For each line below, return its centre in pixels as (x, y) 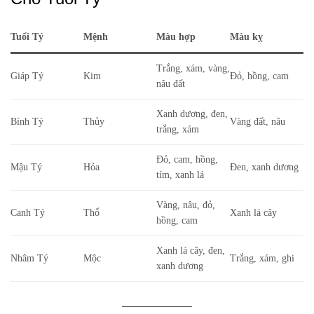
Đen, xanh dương (264, 168)
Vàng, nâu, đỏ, (186, 205)
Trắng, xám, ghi (262, 259)
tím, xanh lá (180, 175)
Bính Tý (27, 122)
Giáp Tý (27, 76)
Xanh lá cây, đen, (191, 251)
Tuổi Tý (27, 37)
